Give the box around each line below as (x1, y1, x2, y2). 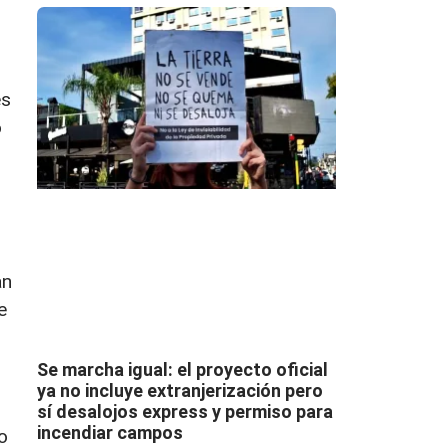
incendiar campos (36, 421, 183, 443)
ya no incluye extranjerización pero (36, 379, 323, 401)
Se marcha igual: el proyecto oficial (36, 358, 328, 380)
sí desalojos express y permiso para (36, 400, 333, 422)
